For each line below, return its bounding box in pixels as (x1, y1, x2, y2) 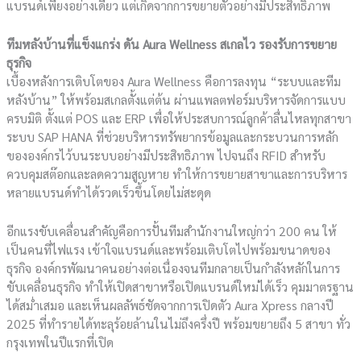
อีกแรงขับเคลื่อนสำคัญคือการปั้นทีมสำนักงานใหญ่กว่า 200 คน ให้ (6, 222, 338, 239)
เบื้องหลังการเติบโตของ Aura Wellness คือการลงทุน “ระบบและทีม (6, 73, 342, 90)
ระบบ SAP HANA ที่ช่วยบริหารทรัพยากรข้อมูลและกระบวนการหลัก (6, 128, 339, 146)
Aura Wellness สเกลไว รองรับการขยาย (139, 35, 338, 53)
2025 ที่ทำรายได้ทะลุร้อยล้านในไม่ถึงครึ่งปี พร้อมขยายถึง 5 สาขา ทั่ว (6, 314, 351, 332)
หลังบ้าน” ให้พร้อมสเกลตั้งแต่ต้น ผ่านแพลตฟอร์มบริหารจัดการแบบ (6, 91, 346, 109)
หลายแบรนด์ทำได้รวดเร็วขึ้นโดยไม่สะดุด (6, 184, 212, 201)
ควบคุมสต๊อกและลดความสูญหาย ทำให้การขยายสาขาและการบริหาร (6, 165, 348, 183)
